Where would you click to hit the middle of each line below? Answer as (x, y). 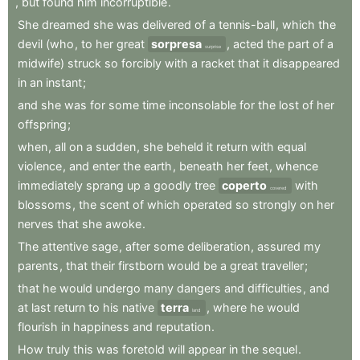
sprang (105, 186)
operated (208, 205)
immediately (50, 186)
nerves (36, 224)
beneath (201, 166)
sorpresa (176, 44)
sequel (280, 350)
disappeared (306, 63)
